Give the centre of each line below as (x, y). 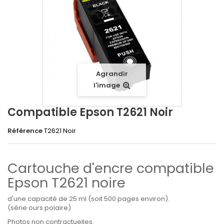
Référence (25, 130)
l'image (107, 85)
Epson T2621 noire (66, 182)
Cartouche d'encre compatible (111, 168)
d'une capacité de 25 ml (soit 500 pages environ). (88, 198)
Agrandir (112, 73)
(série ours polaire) (39, 207)
